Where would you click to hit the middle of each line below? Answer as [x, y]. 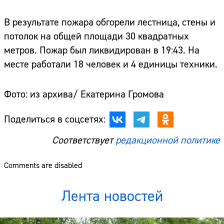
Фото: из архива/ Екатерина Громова [84, 94]
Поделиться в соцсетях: [55, 119]
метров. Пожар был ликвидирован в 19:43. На [102, 50]
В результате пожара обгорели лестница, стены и [110, 22]
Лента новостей [112, 196]
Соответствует [84, 140]
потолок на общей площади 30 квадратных [96, 36]
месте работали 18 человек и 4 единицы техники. [111, 64]
